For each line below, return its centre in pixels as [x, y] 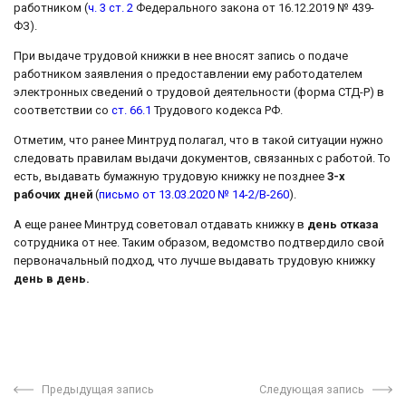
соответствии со [63, 111]
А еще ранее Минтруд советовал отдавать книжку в [159, 224]
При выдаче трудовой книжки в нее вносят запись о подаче [181, 56]
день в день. [52, 278]
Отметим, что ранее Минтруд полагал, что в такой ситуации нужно [198, 140]
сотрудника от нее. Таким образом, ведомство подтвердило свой [199, 242]
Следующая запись [312, 389]
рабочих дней [53, 194]
